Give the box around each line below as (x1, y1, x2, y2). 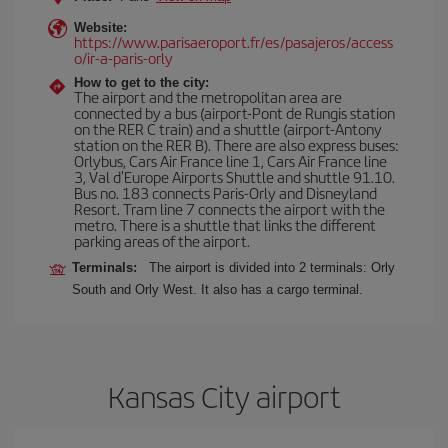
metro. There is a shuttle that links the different (74, 214, 376, 235)
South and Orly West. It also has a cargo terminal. (72, 282, 363, 297)
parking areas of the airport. (74, 230, 250, 251)
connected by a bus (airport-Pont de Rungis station (74, 102, 395, 123)
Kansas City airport (107, 375, 341, 417)
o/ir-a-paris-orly (74, 47, 173, 68)
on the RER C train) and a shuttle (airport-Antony (74, 118, 382, 139)
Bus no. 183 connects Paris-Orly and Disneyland (74, 182, 377, 203)
